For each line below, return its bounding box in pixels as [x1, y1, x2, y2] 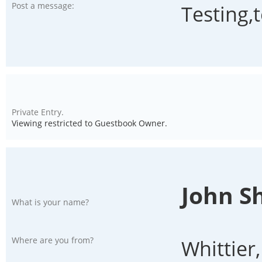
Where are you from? [12, 235, 98, 246]
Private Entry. [12, 106, 64, 118]
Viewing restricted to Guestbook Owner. [12, 118, 167, 129]
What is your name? [12, 196, 94, 208]
